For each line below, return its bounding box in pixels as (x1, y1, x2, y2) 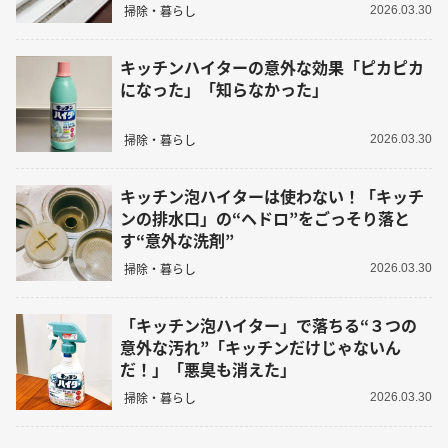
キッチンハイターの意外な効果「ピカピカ (120, 54, 424, 79)
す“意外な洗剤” (120, 227, 234, 252)
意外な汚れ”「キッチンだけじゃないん (120, 334, 401, 359)
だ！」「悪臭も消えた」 (120, 356, 296, 381)
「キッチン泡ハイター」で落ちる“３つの (120, 312, 417, 337)
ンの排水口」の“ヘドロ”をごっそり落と (120, 205, 410, 230)
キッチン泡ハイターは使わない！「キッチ (120, 183, 424, 208)
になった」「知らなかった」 (120, 76, 328, 101)
